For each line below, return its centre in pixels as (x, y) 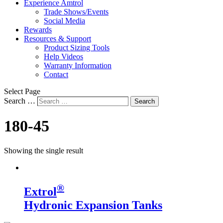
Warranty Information (78, 65)
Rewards (38, 30)
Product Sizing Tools (77, 48)
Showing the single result (44, 150)
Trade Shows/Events (76, 12)
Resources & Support (57, 39)
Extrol (40, 191)
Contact (56, 74)
